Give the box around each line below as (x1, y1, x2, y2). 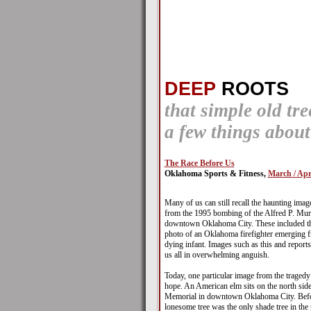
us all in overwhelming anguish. (164, 250, 269, 260)
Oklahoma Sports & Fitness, (164, 169, 268, 179)
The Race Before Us (164, 158, 235, 169)
